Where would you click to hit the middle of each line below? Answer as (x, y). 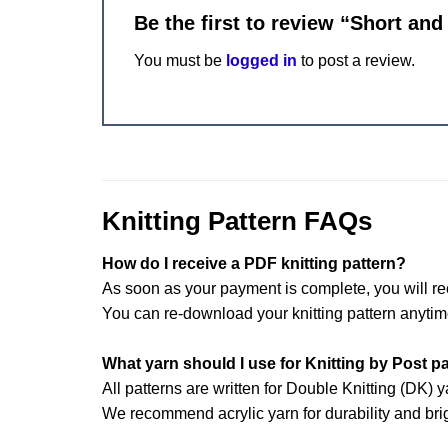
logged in (261, 61)
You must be (180, 61)
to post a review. (356, 61)
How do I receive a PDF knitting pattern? (254, 263)
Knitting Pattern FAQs (237, 221)
